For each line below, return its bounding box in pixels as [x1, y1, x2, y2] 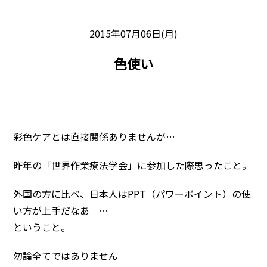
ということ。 [13, 220, 71, 234]
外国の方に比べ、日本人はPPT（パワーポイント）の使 [13, 187, 252, 201]
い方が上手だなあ [13, 203, 100, 218]
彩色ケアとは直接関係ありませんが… [13, 129, 176, 144]
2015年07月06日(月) [89, 26, 178, 41]
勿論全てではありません [13, 249, 119, 263]
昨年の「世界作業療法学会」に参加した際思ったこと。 [13, 158, 252, 172]
